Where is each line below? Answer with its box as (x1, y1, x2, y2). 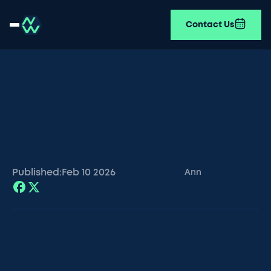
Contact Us (186, 21, 234, 29)
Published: (12, 168, 62, 177)
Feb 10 (62, 168, 91, 177)
